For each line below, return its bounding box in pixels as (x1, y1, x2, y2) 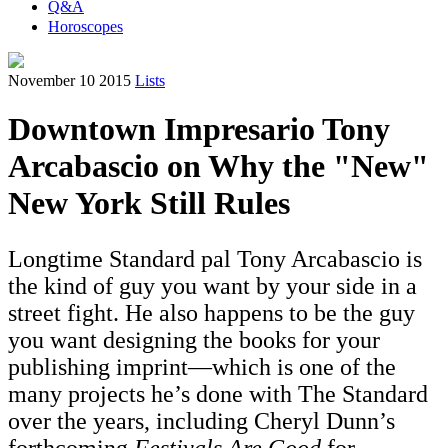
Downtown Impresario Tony (8, 111, 390, 148)
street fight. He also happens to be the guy (8, 300, 415, 327)
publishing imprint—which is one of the (8, 354, 396, 381)
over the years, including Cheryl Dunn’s (8, 408, 395, 435)
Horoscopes (48, 18, 123, 35)
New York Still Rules (8, 185, 290, 222)
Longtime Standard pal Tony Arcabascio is (8, 246, 422, 273)
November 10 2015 (8, 72, 131, 89)
